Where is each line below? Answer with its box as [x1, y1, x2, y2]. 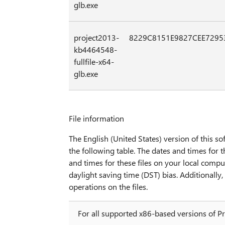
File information [68, 113, 124, 124]
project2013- [73, 32, 119, 43]
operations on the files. [68, 181, 148, 192]
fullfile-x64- [73, 56, 114, 67]
